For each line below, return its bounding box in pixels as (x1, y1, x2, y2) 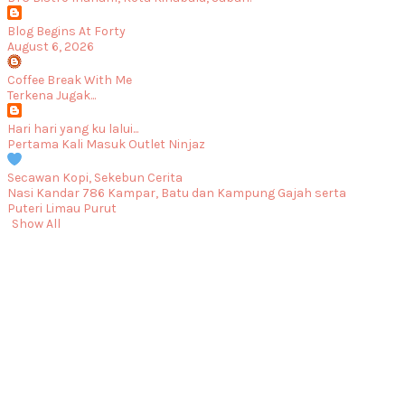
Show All (11, 216, 61, 231)
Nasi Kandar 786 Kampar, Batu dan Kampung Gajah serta (6, 185, 346, 201)
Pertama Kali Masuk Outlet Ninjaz (6, 137, 205, 152)
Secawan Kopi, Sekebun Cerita (6, 170, 183, 185)
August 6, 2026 (6, 39, 94, 54)
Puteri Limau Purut (6, 201, 117, 216)
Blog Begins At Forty (6, 24, 126, 39)
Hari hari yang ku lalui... (6, 121, 138, 137)
